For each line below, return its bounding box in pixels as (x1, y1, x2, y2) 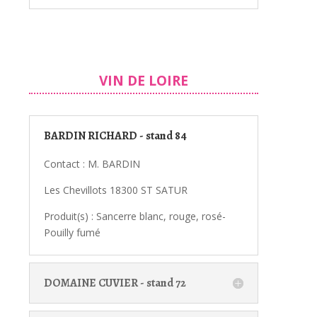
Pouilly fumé (43, 225, 100, 239)
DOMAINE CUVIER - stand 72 (43, 275, 186, 291)
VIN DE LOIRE (98, 71, 188, 90)
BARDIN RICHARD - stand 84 (43, 127, 187, 144)
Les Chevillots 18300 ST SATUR (43, 183, 190, 197)
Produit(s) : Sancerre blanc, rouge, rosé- (43, 209, 226, 223)
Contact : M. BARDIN (43, 156, 140, 171)
